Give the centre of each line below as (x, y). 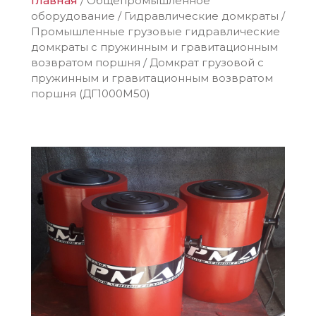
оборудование (73, 16)
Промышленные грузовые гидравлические (156, 31)
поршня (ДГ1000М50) (91, 93)
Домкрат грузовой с (207, 62)
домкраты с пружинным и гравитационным (154, 47)
